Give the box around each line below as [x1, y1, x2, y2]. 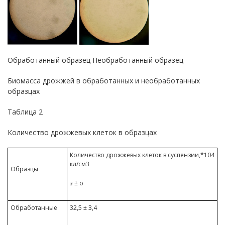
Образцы [11, 165, 38, 173]
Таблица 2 [8, 107, 43, 117]
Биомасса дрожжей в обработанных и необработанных [8, 76, 200, 85]
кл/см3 [70, 160, 89, 168]
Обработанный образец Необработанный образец [8, 55, 183, 65]
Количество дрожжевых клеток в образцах [8, 128, 157, 137]
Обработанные [11, 203, 57, 212]
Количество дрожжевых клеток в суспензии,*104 [70, 151, 214, 159]
